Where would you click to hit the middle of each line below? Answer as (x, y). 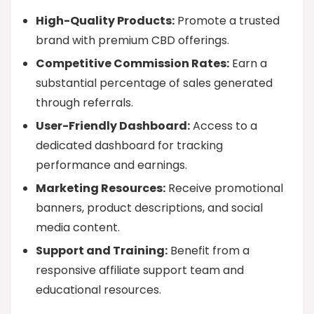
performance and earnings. (111, 165)
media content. (78, 227)
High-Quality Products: (105, 21)
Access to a (224, 126)
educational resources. (98, 290)
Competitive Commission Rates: (132, 63)
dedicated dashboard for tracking (129, 145)
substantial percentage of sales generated (154, 83)
